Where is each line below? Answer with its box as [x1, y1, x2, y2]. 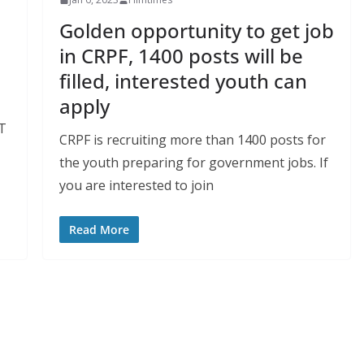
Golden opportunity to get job [58, 17, 334, 45]
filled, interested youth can [58, 67, 307, 95]
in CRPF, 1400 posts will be [58, 42, 303, 70]
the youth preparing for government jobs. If [58, 154, 328, 172]
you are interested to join [58, 176, 214, 195]
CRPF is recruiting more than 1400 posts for [58, 131, 326, 149]
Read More [68, 222, 129, 238]
